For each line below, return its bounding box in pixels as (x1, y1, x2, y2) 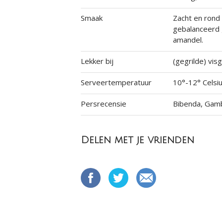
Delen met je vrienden (80, 135, 194, 146)
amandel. (173, 35, 204, 45)
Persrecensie (80, 99, 126, 109)
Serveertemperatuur (80, 77, 152, 87)
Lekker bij (80, 56, 113, 66)
